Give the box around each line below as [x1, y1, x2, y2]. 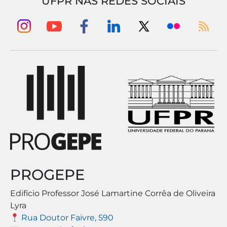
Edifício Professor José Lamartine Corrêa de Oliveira [10, 188, 215, 199]
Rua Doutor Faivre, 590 [19, 213, 114, 223]
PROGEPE [10, 166, 85, 184]
